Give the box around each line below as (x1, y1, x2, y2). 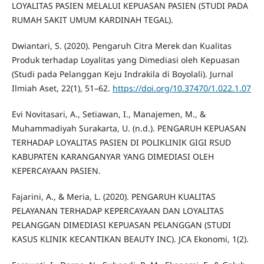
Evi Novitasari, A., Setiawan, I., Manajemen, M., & (11, 108, 206, 120)
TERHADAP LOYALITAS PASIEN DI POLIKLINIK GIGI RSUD (11, 137, 231, 148)
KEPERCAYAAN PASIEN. (11, 165, 101, 177)
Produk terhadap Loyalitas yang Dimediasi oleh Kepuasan (11, 54, 240, 66)
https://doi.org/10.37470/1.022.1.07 (112, 82, 251, 94)
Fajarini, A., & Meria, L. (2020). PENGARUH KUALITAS (11, 191, 216, 203)
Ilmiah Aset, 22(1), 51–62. (11, 82, 113, 94)
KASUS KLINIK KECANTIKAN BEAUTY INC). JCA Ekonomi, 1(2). (11, 233, 249, 245)
